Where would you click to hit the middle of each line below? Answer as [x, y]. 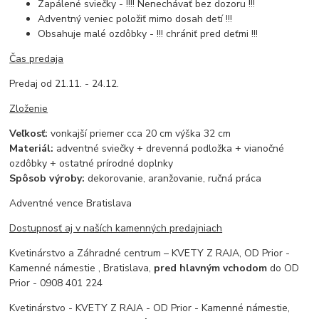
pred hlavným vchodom [211, 268]
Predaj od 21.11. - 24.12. [66, 83]
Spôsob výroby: [47, 178]
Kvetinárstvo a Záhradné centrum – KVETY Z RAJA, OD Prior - [150, 253]
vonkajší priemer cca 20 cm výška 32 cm [141, 133]
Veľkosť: [30, 133]
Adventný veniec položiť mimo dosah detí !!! [135, 19]
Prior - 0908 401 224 [56, 283]
